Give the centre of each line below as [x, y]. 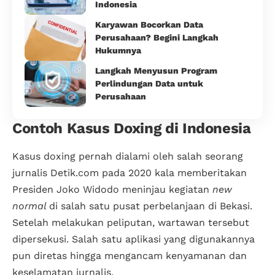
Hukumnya [118, 50]
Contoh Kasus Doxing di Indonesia [132, 128]
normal [31, 206]
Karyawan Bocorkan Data [149, 24]
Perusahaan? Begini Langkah [157, 37]
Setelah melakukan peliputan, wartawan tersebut [131, 223]
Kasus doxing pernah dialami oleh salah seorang [128, 157]
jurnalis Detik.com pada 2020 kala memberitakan [130, 173]
